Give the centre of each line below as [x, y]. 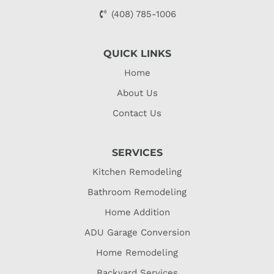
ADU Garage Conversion [137, 232]
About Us [137, 93]
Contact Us [137, 113]
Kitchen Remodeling [137, 172]
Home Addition [137, 212]
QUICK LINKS [137, 53]
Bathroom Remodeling [137, 192]
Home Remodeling [137, 252]
